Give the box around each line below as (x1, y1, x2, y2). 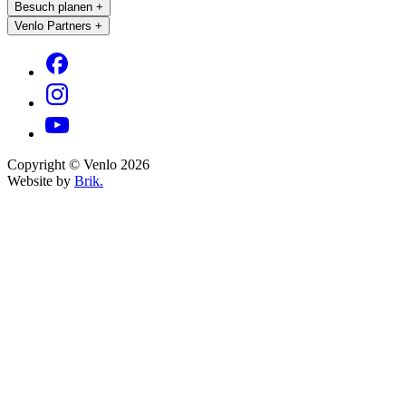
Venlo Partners (14, 18, 92, 33)
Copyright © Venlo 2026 (7, 156, 150, 172)
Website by (7, 172, 74, 188)
